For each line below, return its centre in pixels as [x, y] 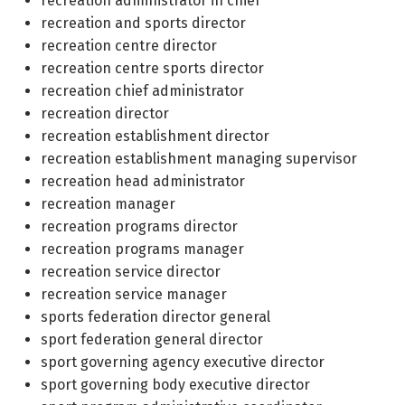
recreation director [105, 113]
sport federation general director [152, 339]
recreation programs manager [142, 249]
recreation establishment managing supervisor [199, 159]
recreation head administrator [143, 181]
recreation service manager [134, 294]
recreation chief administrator [142, 91]
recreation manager [108, 204]
